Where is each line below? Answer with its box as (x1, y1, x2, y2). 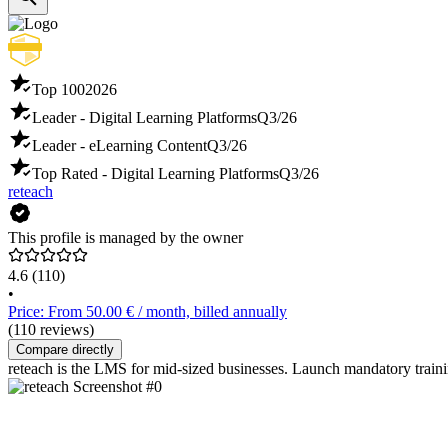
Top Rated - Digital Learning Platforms (32, 165, 279, 183)
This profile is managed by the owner (8, 229, 243, 247)
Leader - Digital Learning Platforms (32, 109, 257, 127)
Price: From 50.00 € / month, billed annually (8, 303, 287, 321)
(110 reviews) (8, 321, 94, 339)
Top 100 (32, 81, 85, 99)
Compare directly (16, 342, 114, 358)
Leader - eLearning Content (32, 137, 207, 155)
